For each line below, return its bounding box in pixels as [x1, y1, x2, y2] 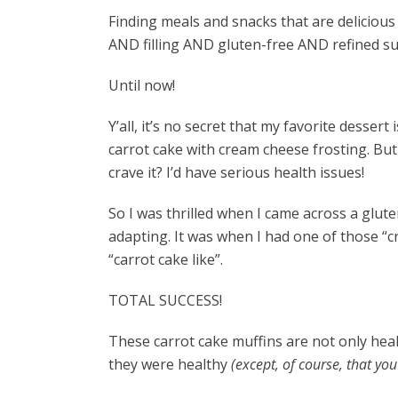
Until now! [108, 76, 175, 96]
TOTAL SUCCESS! [108, 291, 222, 311]
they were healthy [108, 354, 231, 375]
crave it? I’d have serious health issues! [108, 163, 364, 183]
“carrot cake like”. [108, 250, 223, 270]
